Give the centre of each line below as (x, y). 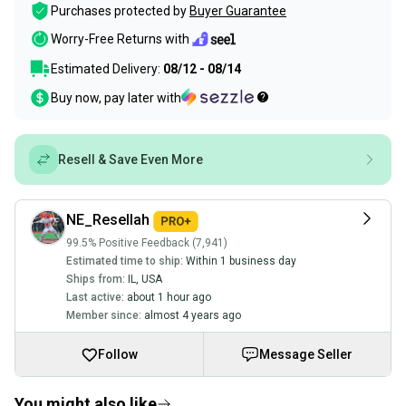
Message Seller (306, 354)
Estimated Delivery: (107, 69)
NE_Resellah (108, 220)
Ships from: (96, 279)
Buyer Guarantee (238, 11)
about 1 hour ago (169, 297)
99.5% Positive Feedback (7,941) (147, 242)
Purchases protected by (119, 11)
